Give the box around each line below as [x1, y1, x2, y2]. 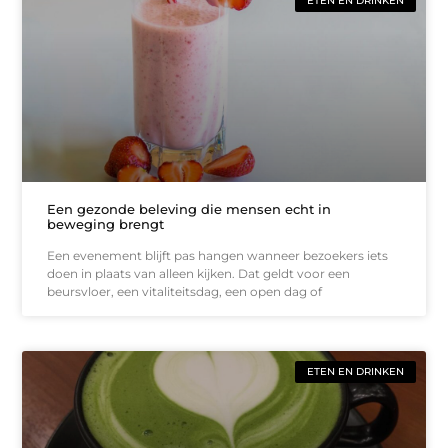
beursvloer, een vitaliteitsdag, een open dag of [47, 283, 323, 299]
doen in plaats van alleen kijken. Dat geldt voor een [47, 265, 351, 281]
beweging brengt [47, 215, 165, 232]
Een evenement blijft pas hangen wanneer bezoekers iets [47, 247, 389, 263]
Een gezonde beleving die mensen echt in [47, 200, 332, 217]
